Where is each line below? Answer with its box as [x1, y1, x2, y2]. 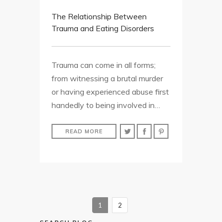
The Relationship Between [52, 11, 147, 22]
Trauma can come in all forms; [52, 60, 156, 70]
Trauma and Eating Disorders [52, 23, 154, 34]
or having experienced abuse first [52, 87, 169, 97]
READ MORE [65, 128, 103, 135]
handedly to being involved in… [52, 100, 160, 111]
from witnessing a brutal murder [52, 73, 163, 84]
